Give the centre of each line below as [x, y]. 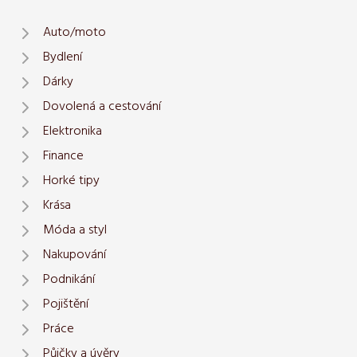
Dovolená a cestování [102, 107]
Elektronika [73, 132]
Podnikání [69, 280]
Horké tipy [71, 181]
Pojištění [66, 305]
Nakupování [75, 255]
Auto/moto [75, 33]
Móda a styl [75, 231]
